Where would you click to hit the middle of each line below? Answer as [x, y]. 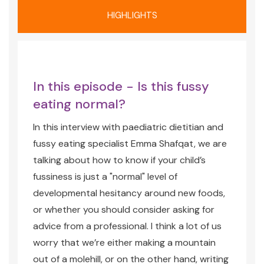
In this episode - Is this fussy [121, 86]
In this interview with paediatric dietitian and [128, 127]
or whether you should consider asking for [124, 209]
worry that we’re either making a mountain [124, 242]
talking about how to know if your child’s [119, 160]
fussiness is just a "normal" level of [105, 176]
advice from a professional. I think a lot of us [127, 226]
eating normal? [79, 104]
